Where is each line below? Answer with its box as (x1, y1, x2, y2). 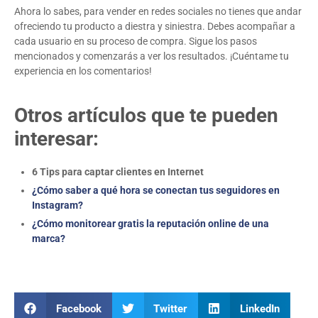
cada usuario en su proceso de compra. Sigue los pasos (14, 35, 257, 48)
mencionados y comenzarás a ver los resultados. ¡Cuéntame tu (14, 50, 289, 62)
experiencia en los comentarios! (14, 65, 152, 77)
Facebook (55, 302, 102, 315)
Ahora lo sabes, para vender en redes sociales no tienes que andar (14, 6, 302, 18)
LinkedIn (239, 302, 280, 315)
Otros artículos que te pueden (14, 104, 278, 128)
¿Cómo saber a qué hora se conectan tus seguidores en (32, 185, 280, 197)
